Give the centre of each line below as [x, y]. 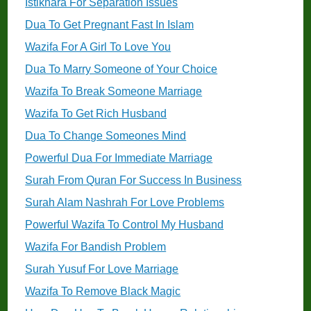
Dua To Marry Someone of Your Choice [121, 69]
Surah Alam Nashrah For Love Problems [125, 203]
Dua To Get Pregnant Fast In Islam [110, 25]
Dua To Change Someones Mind [106, 136]
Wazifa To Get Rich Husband [96, 114]
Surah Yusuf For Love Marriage [102, 269]
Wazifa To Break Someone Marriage [114, 92]
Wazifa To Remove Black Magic [103, 292]
